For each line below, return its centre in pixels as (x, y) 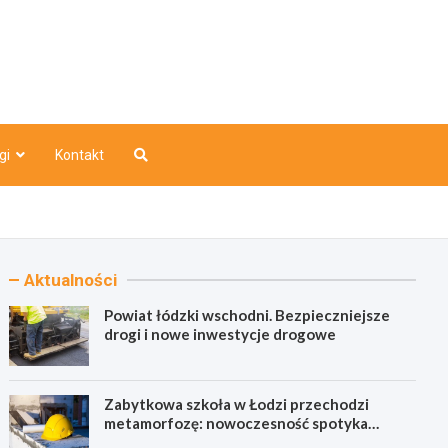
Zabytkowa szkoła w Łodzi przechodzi (237, 404)
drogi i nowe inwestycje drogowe (220, 334)
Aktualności (71, 280)
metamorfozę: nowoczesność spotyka (236, 423)
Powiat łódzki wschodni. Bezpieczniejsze (247, 315)
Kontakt (79, 155)
